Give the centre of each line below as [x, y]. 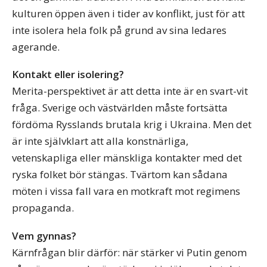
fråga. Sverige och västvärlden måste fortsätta [120, 108]
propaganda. [43, 208]
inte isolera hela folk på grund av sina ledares [119, 30]
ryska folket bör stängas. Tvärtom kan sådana [120, 175]
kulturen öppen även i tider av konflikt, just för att [128, 13]
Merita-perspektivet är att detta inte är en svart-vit [130, 91]
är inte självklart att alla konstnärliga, [100, 141]
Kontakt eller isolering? [68, 74]
